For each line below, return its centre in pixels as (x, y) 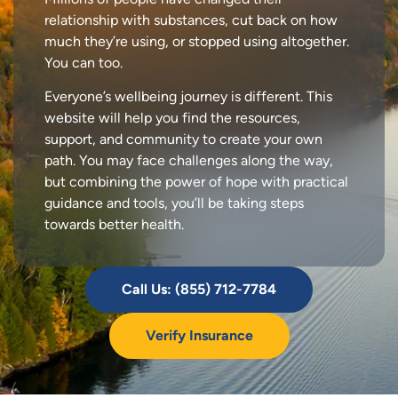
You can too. (92, 62)
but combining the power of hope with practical (196, 182)
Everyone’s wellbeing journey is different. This (188, 97)
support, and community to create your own (183, 139)
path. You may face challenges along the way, (189, 161)
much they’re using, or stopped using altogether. (197, 41)
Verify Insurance (199, 336)
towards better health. (116, 225)
